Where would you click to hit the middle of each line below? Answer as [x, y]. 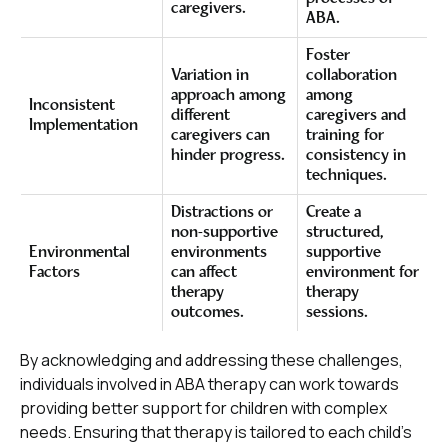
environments [219, 253]
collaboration [351, 76]
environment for [362, 273]
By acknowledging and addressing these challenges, [211, 360]
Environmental [79, 253]
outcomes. [207, 313]
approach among [228, 96]
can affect [204, 273]
